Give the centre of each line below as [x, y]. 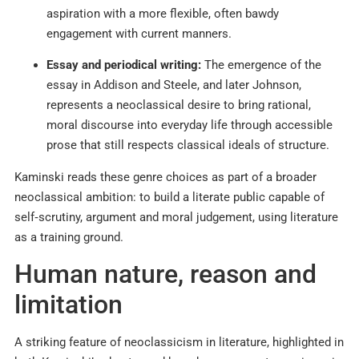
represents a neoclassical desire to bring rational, [179, 105]
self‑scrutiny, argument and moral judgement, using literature [176, 217]
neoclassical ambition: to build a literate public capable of [169, 197]
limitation [69, 305]
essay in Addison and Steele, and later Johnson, [174, 85]
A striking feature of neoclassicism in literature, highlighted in [179, 343]
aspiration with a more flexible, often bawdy [163, 14]
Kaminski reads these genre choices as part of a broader [165, 177]
